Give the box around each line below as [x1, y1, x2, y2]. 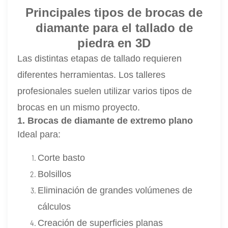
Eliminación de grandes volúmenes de [38, 185, 193, 195]
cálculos [38, 201, 71, 212]
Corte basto [38, 152, 85, 163]
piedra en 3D [77, 36, 151, 50]
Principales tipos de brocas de [25, 5, 203, 19]
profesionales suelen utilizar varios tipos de [17, 85, 192, 96]
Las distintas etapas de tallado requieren [17, 53, 182, 64]
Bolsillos [38, 168, 72, 179]
